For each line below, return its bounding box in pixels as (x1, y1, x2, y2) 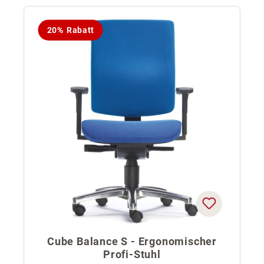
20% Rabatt (47, 25, 94, 35)
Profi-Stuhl (103, 248, 161, 261)
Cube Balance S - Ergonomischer (47, 235, 217, 248)
